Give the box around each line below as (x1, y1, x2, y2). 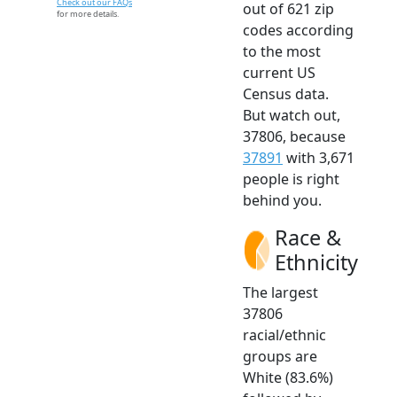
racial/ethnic (243, 324, 326, 345)
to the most (243, 41, 321, 61)
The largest (243, 282, 318, 302)
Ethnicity (275, 247, 358, 276)
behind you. (243, 190, 322, 210)
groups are (243, 346, 317, 366)
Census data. (243, 83, 329, 104)
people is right (243, 168, 339, 189)
